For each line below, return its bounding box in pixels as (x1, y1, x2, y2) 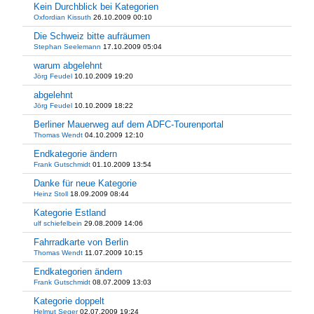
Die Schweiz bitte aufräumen (34, 31, 150, 41)
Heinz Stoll (34, 190, 68, 198)
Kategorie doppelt (34, 296, 104, 306)
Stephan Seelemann (34, 43, 101, 50)
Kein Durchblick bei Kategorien (34, 1, 158, 12)
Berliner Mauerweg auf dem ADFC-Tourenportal (34, 119, 224, 130)
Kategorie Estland (34, 207, 106, 218)
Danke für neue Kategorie (34, 178, 137, 189)
